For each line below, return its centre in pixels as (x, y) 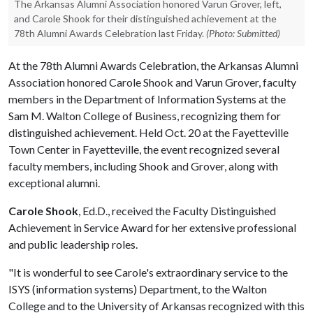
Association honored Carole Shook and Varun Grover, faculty (152, 82)
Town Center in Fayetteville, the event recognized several (144, 149)
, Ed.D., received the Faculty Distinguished (177, 211)
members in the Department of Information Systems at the (147, 99)
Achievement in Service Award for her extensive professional (152, 227)
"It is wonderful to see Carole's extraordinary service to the (148, 272)
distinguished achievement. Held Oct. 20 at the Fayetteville (148, 132)
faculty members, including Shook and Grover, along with (143, 166)
